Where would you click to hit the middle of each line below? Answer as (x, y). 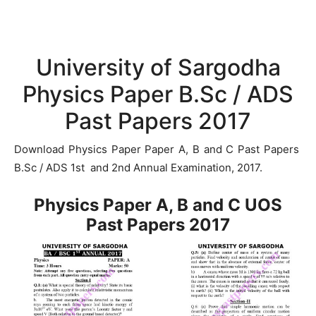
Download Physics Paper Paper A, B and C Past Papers (158, 149)
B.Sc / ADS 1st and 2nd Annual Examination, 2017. (138, 168)
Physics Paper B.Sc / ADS (158, 94)
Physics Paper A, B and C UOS (158, 205)
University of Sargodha (158, 67)
